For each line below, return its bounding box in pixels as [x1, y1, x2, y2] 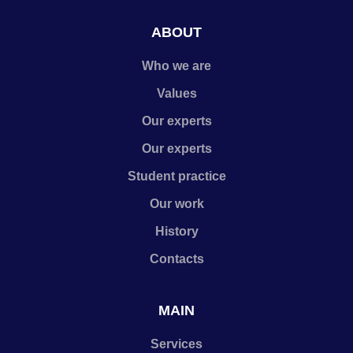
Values [156, 87, 197, 100]
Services [150, 337, 203, 351]
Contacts [149, 252, 204, 266]
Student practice [127, 169, 226, 183]
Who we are [142, 59, 211, 72]
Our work [149, 197, 204, 210]
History [154, 225, 199, 238]
